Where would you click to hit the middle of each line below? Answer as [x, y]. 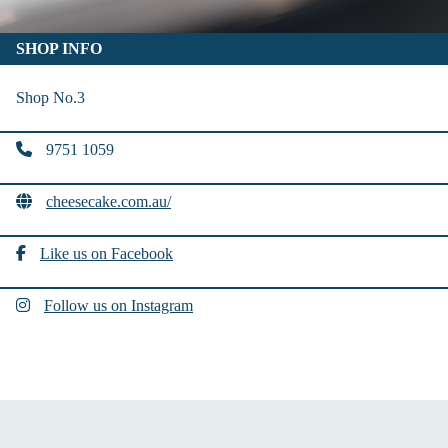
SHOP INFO [59, 48]
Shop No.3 [50, 97]
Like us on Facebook [106, 253]
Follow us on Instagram [118, 305]
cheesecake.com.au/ [108, 201]
